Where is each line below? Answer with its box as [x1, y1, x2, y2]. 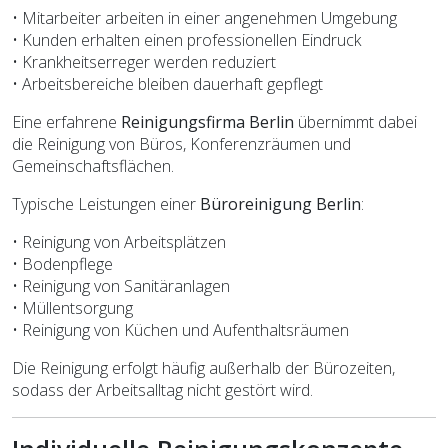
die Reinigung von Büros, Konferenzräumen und [12, 132, 351, 155]
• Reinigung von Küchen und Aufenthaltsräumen [12, 318, 349, 341]
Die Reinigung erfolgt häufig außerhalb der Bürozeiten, [12, 356, 395, 379]
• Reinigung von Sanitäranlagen [12, 274, 230, 297]
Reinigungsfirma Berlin [121, 110, 294, 133]
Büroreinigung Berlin [200, 192, 361, 215]
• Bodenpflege [12, 252, 113, 275]
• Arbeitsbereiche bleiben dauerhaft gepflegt [12, 72, 323, 95]
